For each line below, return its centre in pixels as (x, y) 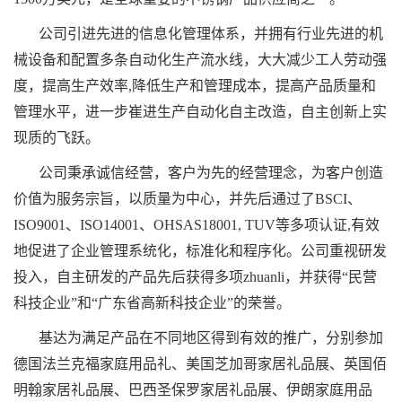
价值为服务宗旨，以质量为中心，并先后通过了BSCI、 (188, 199)
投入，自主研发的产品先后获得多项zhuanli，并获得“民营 (195, 277)
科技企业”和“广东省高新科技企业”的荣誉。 (152, 303)
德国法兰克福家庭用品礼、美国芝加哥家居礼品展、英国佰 (200, 364)
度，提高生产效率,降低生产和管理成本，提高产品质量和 (195, 86)
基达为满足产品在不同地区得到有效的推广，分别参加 (211, 338)
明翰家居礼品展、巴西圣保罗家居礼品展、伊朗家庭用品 (193, 390)
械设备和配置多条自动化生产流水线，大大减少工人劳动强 (200, 60)
